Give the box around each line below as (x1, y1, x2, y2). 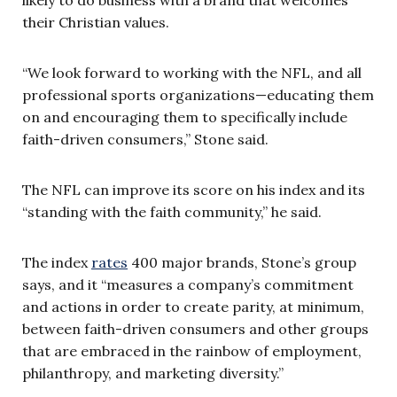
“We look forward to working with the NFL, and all (22, 63, 362, 82)
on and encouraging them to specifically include (22, 107, 347, 126)
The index (22, 253, 91, 271)
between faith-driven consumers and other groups (22, 319, 369, 338)
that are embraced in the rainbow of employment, (22, 341, 362, 360)
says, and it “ (22, 275, 106, 293)
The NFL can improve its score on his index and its (22, 180, 365, 198)
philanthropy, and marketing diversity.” (22, 363, 284, 382)
